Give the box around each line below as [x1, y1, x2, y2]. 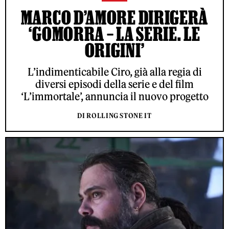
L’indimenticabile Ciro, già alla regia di [27, 65, 202, 78]
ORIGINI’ [84, 39, 145, 61]
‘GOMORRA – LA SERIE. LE [29, 22, 200, 44]
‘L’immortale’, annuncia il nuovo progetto [20, 89, 209, 103]
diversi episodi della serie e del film [35, 77, 194, 90]
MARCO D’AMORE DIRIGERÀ [20, 6, 209, 28]
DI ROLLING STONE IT [77, 111, 152, 120]
